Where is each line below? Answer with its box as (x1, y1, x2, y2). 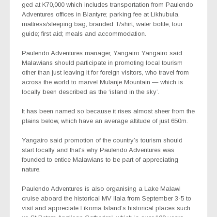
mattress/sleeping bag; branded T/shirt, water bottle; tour (22, 20, 183, 28)
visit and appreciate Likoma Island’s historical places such (22, 204, 190, 212)
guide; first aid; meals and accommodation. (22, 30, 146, 37)
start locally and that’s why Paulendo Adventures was (22, 146, 174, 154)
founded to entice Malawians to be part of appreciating (22, 155, 178, 163)
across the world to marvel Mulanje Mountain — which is (22, 78, 183, 86)
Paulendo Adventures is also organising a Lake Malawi (22, 185, 181, 192)
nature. (22, 165, 41, 173)
